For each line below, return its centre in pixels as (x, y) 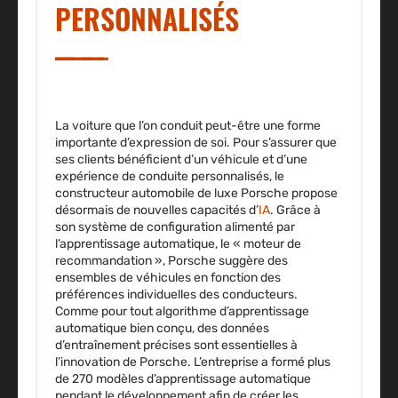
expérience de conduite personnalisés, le (170, 177)
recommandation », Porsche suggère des (171, 261)
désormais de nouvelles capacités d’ (157, 211)
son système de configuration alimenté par (175, 227)
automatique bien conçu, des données (162, 329)
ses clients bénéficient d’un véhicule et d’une (181, 160)
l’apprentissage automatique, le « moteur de (178, 244)
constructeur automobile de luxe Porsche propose (196, 194)
